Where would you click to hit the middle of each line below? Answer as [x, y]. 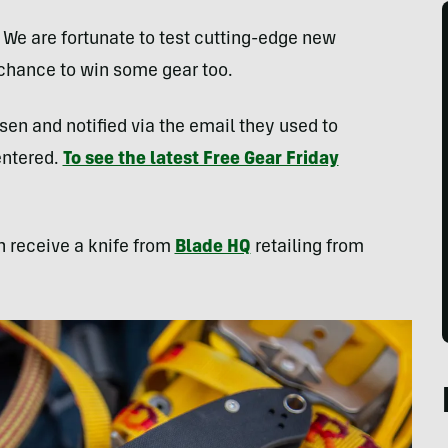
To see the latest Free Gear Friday [200, 160]
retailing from [307, 248]
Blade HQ [212, 248]
